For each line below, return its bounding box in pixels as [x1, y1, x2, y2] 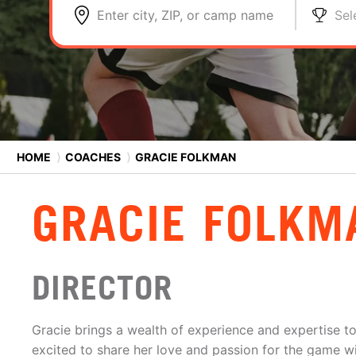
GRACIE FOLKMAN [133, 149, 236, 164]
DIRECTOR [32, 268, 172, 308]
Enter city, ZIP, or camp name [97, 7, 273, 23]
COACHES [65, 149, 121, 164]
